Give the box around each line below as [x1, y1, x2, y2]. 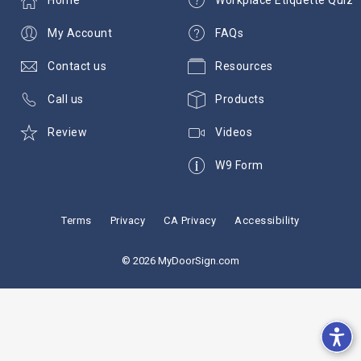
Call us [48, 92, 84, 106]
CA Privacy [164, 214, 217, 226]
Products [215, 92, 264, 106]
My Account [48, 26, 112, 39]
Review [48, 125, 87, 139]
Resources [215, 59, 273, 73]
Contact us [48, 59, 106, 73]
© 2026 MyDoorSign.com [122, 255, 239, 267]
